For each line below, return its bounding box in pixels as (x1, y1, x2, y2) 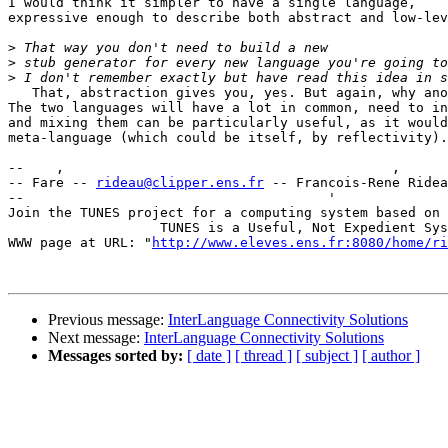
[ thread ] (235, 347, 292, 365)
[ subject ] (296, 347, 358, 365)
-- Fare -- (8, 175, 96, 191)
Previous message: (48, 311, 168, 329)
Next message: (48, 329, 144, 347)
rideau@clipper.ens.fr (96, 175, 264, 191)
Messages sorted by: (48, 347, 183, 365)
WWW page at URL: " (8, 235, 152, 251)
